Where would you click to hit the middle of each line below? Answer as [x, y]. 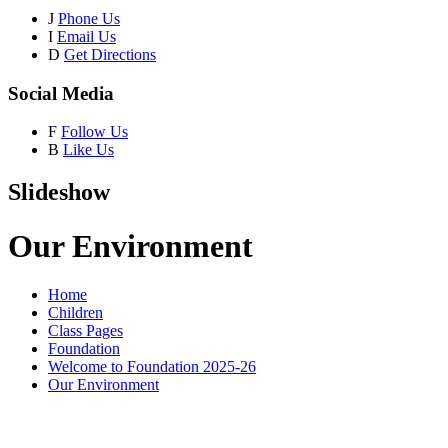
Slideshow [59, 192]
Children [75, 313]
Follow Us [94, 132]
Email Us [86, 36]
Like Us [88, 150]
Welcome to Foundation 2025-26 [152, 367]
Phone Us [89, 18]
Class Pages [85, 331]
